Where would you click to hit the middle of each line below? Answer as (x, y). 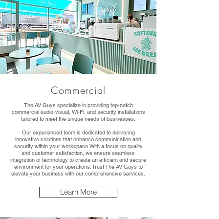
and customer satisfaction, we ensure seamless (78, 153)
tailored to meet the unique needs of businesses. (78, 119)
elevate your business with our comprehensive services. (78, 174)
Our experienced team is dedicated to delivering (78, 132)
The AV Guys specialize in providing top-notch (78, 105)
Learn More (78, 192)
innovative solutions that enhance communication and (78, 139)
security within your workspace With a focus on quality (78, 146)
